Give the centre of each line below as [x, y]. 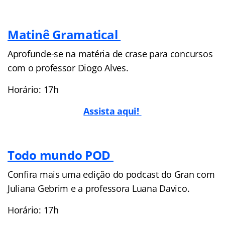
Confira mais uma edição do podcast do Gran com [111, 174]
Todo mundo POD [61, 155]
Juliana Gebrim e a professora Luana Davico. [99, 188]
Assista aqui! [113, 111]
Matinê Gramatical [64, 34]
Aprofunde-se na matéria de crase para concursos [110, 53]
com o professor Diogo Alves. [68, 68]
